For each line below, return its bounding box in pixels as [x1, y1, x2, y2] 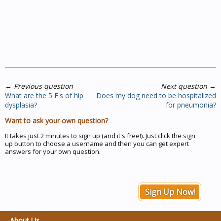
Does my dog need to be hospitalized [96, 90, 216, 100]
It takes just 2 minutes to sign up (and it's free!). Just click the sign [5, 131, 195, 140]
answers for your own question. [5, 147, 101, 156]
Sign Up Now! [145, 186, 195, 197]
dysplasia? [5, 100, 37, 110]
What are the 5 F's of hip [5, 90, 83, 100]
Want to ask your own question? [5, 115, 108, 125]
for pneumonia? [166, 100, 216, 110]
